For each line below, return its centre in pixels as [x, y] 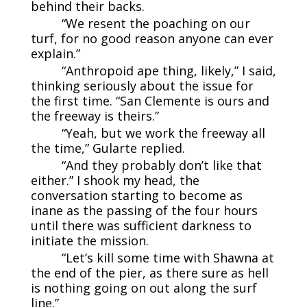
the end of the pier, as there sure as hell [149, 272]
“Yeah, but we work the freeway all [163, 133]
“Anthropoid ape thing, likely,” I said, [169, 70]
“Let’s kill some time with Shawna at [168, 257]
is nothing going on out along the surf [144, 287]
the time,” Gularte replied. [108, 148]
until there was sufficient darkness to [141, 225]
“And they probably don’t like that [161, 165]
